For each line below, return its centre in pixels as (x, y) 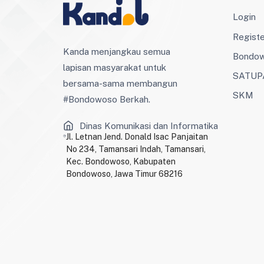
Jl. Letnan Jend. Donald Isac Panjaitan (137, 137)
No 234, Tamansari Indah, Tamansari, (136, 149)
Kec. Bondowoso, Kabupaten (121, 162)
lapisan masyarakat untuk (114, 67)
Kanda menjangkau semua (116, 52)
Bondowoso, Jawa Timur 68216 (125, 174)
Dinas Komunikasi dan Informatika (148, 126)
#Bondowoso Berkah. (106, 99)
